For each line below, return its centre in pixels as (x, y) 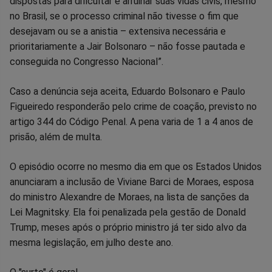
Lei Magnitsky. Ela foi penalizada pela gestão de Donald (128, 212)
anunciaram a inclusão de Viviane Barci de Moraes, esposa (132, 182)
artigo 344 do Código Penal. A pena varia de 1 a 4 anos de (131, 122)
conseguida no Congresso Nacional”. (87, 62)
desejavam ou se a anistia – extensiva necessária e (118, 32)
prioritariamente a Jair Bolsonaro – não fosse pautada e (127, 47)
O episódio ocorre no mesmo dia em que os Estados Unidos (136, 167)
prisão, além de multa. (56, 137)
